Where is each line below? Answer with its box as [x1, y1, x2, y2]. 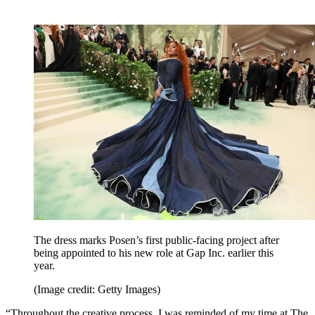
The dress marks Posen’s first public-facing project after [34, 234, 279, 247]
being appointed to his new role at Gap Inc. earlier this [34, 247, 274, 259]
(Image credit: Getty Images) [34, 283, 160, 296]
